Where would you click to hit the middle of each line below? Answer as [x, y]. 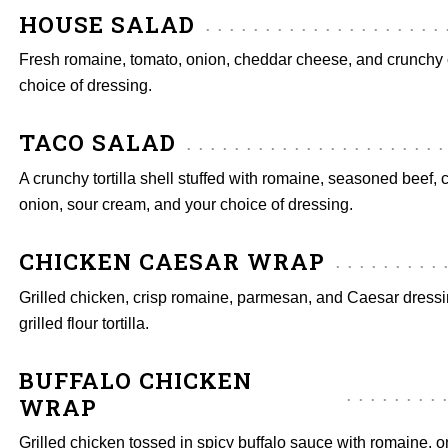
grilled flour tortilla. [84, 323]
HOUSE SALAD [107, 23]
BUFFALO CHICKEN [135, 379]
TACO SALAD [97, 142]
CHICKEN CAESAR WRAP [172, 260]
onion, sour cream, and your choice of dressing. [186, 204]
